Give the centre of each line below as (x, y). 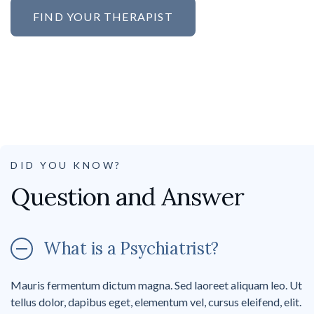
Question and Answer (127, 197)
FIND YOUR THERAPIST (103, 17)
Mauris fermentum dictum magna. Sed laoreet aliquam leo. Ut (156, 285)
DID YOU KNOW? (66, 165)
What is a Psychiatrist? (131, 249)
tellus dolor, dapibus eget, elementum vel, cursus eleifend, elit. (156, 302)
